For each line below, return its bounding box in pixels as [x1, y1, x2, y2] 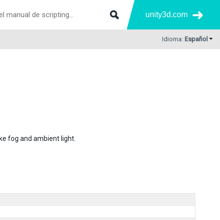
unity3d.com [145, 10, 188, 19]
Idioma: [162, 35, 185, 43]
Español [185, 35, 208, 43]
